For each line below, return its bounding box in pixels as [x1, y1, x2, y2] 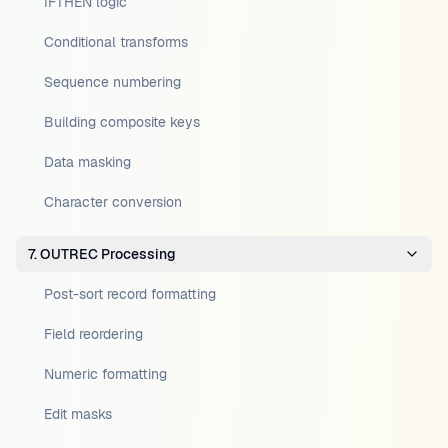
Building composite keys [44, 113, 200, 131]
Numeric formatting [44, 365, 167, 383]
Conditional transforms [44, 33, 188, 51]
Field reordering [44, 325, 143, 343]
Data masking [44, 153, 131, 171]
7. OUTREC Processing [28, 245, 176, 263]
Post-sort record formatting [44, 285, 216, 303]
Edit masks [44, 405, 112, 423]
